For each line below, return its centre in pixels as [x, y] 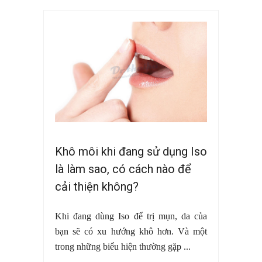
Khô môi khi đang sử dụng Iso [131, 152]
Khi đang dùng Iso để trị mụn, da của [131, 216]
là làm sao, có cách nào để [123, 169]
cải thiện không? [97, 187]
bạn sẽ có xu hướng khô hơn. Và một [131, 232]
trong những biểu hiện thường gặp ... [123, 247]
